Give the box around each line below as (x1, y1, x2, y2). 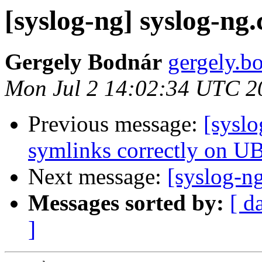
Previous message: (28, 111, 204, 137)
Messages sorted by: (28, 190, 224, 216)
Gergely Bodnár (5, 49, 162, 75)
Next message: (28, 164, 167, 189)
